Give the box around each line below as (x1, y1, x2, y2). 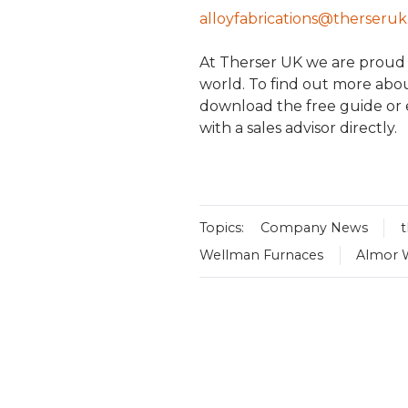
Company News (260, 219, 368, 236)
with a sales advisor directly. (199, 119, 397, 138)
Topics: (199, 219, 244, 236)
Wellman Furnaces (199, 246, 323, 263)
